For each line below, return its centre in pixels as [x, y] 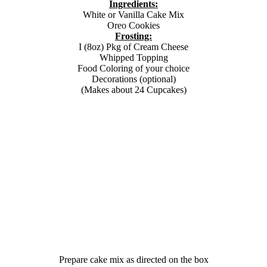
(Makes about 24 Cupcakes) [133, 89]
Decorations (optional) [133, 79]
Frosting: [133, 36]
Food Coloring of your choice [133, 68]
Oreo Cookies [133, 25]
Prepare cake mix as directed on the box [133, 259]
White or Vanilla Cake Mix [133, 14]
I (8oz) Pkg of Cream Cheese [133, 46]
